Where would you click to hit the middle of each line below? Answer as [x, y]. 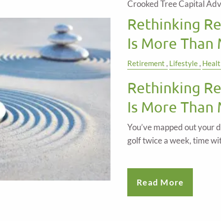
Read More [160, 182]
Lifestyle [184, 63]
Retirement [146, 63]
